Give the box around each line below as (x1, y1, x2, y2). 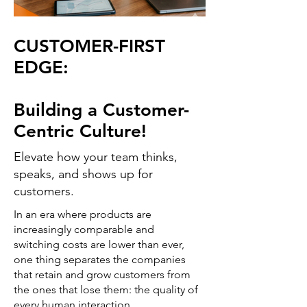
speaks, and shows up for (14, 167, 153, 182)
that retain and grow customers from (14, 268, 191, 282)
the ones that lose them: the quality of (14, 283, 198, 297)
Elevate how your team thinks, (14, 149, 177, 165)
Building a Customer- (14, 99, 189, 121)
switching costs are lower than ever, (14, 238, 184, 251)
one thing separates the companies (14, 253, 186, 267)
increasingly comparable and (14, 223, 154, 236)
